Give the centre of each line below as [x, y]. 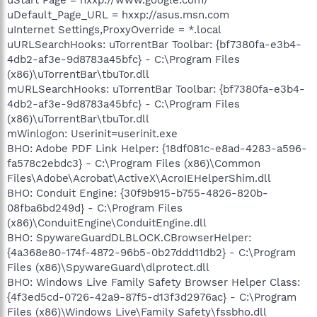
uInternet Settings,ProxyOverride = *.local [114, 29]
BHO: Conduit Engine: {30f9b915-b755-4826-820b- [138, 193]
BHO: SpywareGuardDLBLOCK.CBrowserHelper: [129, 237]
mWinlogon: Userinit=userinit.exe [92, 133]
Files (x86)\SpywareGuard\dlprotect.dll [108, 267]
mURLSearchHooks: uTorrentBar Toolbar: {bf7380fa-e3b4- [156, 89]
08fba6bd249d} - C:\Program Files [95, 208]
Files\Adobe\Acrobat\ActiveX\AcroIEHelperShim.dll [139, 178]
